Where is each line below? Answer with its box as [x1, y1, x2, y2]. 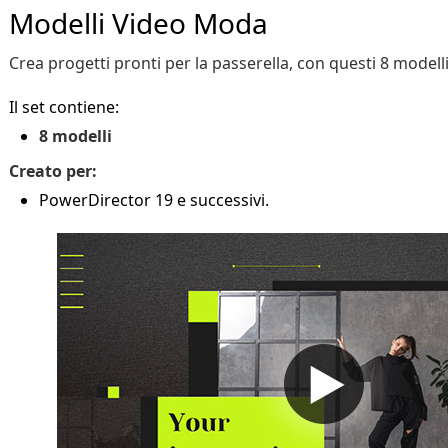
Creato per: [9, 160, 97, 182]
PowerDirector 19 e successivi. [39, 189, 269, 211]
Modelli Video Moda [9, 4, 268, 42]
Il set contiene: [9, 96, 119, 118]
